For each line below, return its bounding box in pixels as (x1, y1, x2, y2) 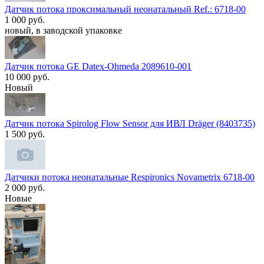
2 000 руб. (5, 183, 45, 193)
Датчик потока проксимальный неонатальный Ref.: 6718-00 (5, 4, 246, 14)
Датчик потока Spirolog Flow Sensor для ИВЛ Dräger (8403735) (5, 118, 255, 128)
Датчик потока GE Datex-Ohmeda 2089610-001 (5, 61, 192, 71)
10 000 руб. (5, 71, 49, 82)
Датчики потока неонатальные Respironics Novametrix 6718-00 (5, 172, 255, 183)
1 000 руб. (5, 14, 45, 25)
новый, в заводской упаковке (5, 25, 122, 35)
